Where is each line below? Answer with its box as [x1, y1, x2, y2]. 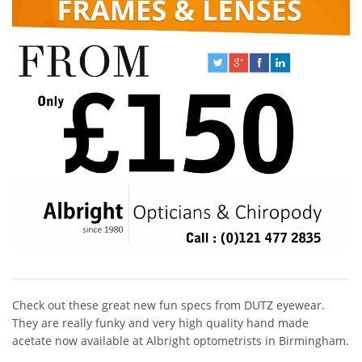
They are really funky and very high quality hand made [12, 315, 309, 331]
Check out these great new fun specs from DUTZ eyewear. [12, 297, 325, 314]
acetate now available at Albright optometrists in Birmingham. [12, 333, 349, 349]
